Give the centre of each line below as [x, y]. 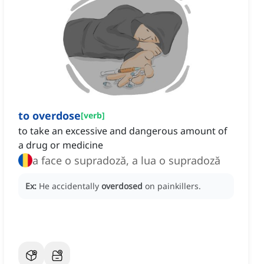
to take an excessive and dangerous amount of [123, 131]
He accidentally [70, 186]
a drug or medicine [61, 145]
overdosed [122, 186]
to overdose [49, 116]
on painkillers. [173, 186]
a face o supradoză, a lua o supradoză [126, 161]
